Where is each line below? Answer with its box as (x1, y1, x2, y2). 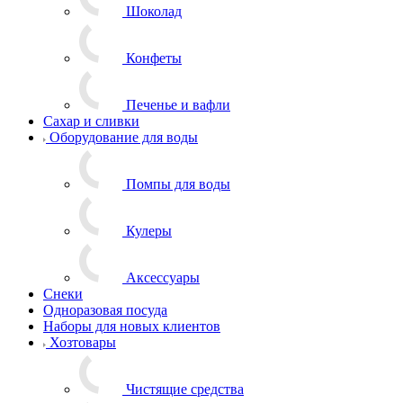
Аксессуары (126, 269, 200, 285)
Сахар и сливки (43, 112, 139, 129)
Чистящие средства (126, 381, 244, 397)
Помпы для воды (126, 175, 230, 192)
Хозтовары (49, 334, 116, 350)
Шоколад (126, 3, 182, 19)
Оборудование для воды (49, 129, 198, 145)
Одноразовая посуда (43, 301, 167, 318)
